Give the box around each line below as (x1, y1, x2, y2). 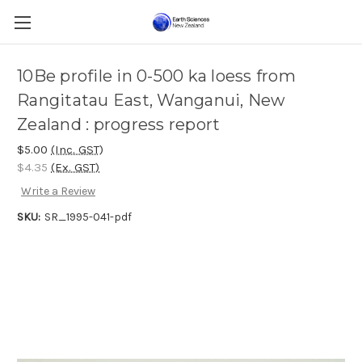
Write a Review (20, 184, 95, 199)
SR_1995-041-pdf (44, 210, 132, 225)
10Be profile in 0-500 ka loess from (17, 66, 296, 86)
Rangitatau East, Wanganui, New (17, 90, 286, 111)
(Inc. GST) (51, 142, 103, 157)
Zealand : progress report (17, 115, 221, 135)
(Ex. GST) (51, 160, 99, 175)
